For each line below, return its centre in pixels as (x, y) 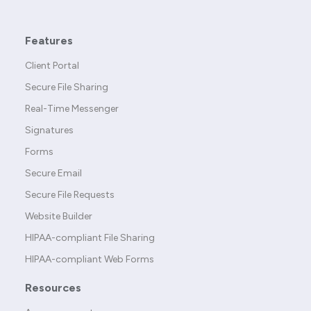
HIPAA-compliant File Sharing (90, 238)
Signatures (49, 131)
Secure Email (53, 174)
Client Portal (52, 66)
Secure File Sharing (67, 87)
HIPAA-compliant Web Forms (90, 260)
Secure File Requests (70, 195)
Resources (53, 288)
